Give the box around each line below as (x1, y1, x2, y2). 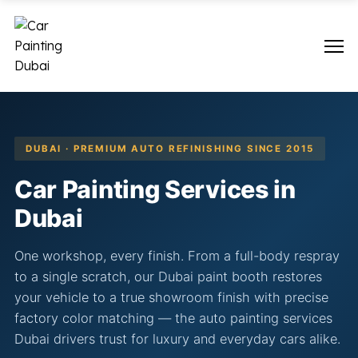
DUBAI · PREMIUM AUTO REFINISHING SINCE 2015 (26, 143, 315, 154)
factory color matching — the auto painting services (14, 310, 332, 326)
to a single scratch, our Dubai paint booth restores (14, 268, 322, 284)
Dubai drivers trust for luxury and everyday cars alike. (14, 331, 340, 347)
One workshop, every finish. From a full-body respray (14, 248, 340, 264)
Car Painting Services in (14, 175, 296, 204)
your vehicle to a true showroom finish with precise (14, 289, 328, 305)
